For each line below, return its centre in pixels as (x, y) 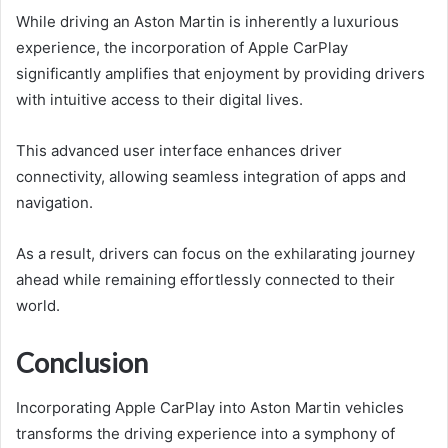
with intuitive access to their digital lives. (159, 100)
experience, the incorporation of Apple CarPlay (182, 48)
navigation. (54, 203)
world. (38, 306)
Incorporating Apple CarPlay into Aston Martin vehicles (210, 407)
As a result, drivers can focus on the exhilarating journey (215, 254)
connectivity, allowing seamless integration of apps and (211, 177)
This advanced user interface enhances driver (179, 151)
